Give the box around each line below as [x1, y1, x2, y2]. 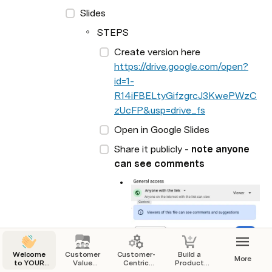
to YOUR [14, 259, 44, 267]
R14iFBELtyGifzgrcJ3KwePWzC [114, 90, 257, 101]
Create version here [114, 46, 203, 58]
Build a [177, 250, 202, 259]
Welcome [12, 250, 46, 259]
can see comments [114, 158, 205, 169]
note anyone [191, 143, 250, 155]
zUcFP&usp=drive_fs [114, 104, 205, 116]
